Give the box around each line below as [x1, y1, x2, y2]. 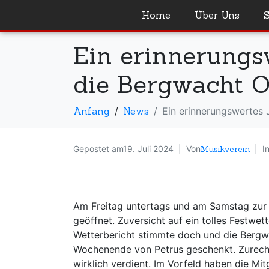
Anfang [73, 105, 110, 117]
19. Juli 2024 [123, 144, 174, 154]
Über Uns [195, 9, 240, 21]
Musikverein [201, 144, 250, 154]
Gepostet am [73, 144, 123, 154]
